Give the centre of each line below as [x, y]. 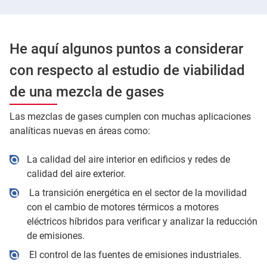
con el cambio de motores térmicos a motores [122, 207]
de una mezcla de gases [87, 91]
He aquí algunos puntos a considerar [126, 49]
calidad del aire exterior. [76, 173]
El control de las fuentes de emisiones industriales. [134, 254]
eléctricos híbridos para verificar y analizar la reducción [142, 221]
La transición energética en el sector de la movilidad [136, 193]
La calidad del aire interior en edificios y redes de [128, 159]
